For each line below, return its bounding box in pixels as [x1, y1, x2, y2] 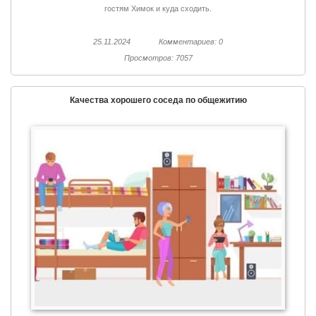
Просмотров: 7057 [123, 54, 193, 63]
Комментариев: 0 [158, 37, 223, 47]
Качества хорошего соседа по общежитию [69, 95, 247, 106]
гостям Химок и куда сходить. [104, 4, 212, 13]
